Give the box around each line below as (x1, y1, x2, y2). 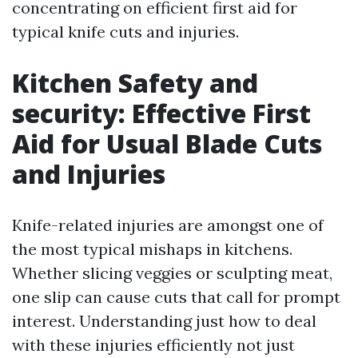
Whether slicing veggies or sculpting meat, (12, 263, 332, 283)
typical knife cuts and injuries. (12, 22, 239, 42)
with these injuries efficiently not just (12, 335, 295, 355)
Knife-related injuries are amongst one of (12, 215, 324, 235)
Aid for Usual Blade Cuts (12, 126, 322, 161)
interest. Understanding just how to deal (12, 311, 316, 331)
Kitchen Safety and (12, 66, 258, 100)
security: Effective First (12, 96, 311, 130)
